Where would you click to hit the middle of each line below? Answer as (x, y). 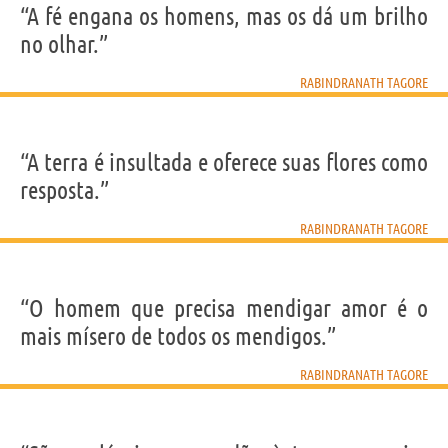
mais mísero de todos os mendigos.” (178, 336)
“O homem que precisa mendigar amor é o (224, 308)
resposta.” (64, 190)
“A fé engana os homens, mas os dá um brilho (224, 16)
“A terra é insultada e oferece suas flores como (224, 162)
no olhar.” (64, 44)
